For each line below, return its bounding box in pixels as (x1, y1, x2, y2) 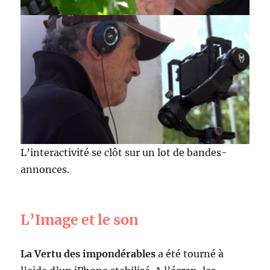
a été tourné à (155, 247, 224, 260)
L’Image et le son (20, 210, 139, 228)
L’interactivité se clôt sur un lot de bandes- (20, 146, 228, 159)
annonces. (20, 163, 70, 175)
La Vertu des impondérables (20, 247, 156, 260)
